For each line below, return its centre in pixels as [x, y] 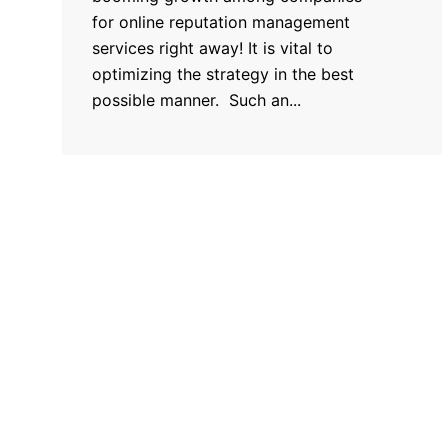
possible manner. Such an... [196, 99]
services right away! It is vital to [212, 47]
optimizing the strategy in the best [223, 73]
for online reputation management [221, 21]
